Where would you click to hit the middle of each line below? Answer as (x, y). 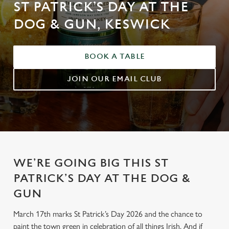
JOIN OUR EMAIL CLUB (114, 79)
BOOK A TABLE (114, 56)
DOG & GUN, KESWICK (91, 25)
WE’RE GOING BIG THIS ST (91, 163)
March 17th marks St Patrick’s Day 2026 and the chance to (108, 214)
